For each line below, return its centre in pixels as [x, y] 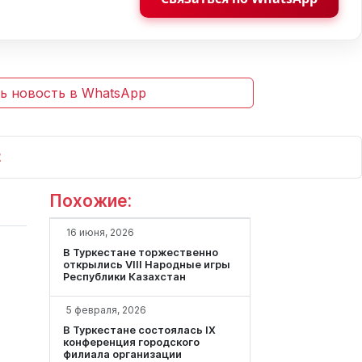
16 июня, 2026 [100, 233]
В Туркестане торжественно [141, 253]
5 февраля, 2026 [106, 310]
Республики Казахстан [124, 277]
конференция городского [131, 343]
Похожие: [90, 201]
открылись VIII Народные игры [147, 265]
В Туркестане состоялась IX [139, 330]
